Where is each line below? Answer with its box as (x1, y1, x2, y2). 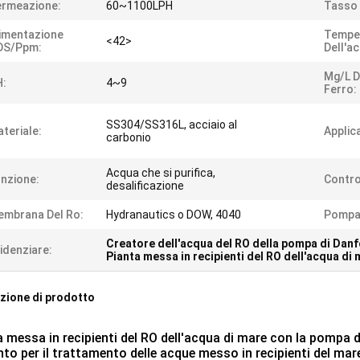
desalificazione (106, 179, 184, 192)
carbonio (106, 131, 151, 144)
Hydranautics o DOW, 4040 (106, 208, 241, 221)
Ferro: (324, 83, 357, 96)
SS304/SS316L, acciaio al (106, 118, 237, 131)
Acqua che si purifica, (106, 166, 215, 179)
